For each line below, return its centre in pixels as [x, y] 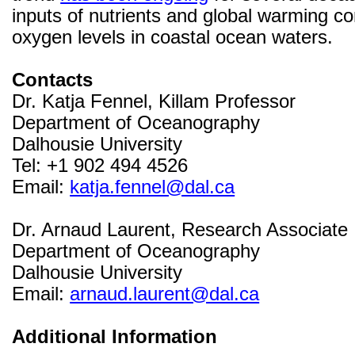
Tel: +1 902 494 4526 [100, 166]
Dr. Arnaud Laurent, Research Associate [180, 230]
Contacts [53, 80]
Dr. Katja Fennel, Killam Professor [154, 102]
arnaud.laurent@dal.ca [165, 294]
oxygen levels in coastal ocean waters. [173, 38]
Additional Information [115, 337]
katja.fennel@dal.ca [153, 187]
